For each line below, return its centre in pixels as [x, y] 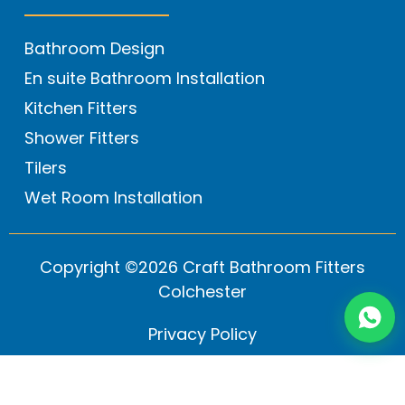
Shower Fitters [82, 138]
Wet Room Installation [113, 198]
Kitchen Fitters [81, 108]
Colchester [202, 291]
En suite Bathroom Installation [145, 79]
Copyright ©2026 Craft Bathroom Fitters [202, 267]
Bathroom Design [94, 49]
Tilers [46, 168]
